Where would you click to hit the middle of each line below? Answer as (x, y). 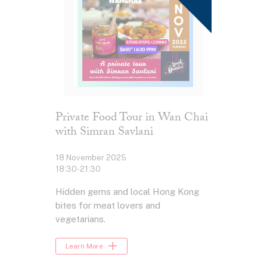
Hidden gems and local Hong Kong (127, 192)
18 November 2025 (91, 158)
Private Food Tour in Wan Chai (131, 119)
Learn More (85, 246)
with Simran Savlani (104, 133)
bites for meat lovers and (108, 206)
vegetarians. (80, 219)
